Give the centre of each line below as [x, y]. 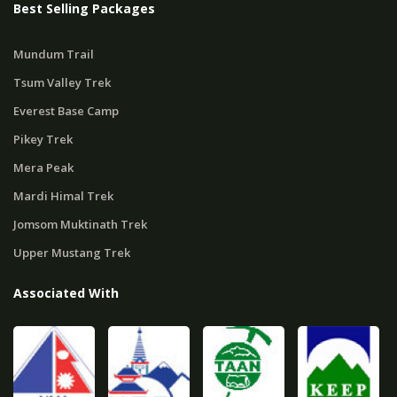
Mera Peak [43, 168]
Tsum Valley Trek [62, 83]
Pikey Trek [43, 140]
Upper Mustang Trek [72, 253]
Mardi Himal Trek [63, 196]
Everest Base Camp [66, 111]
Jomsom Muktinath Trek [80, 225]
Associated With [66, 293]
